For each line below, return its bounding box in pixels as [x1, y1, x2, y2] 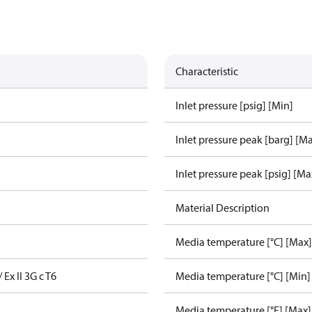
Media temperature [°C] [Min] [175, 269, 311, 283]
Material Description [175, 201, 270, 214]
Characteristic [175, 64, 238, 78]
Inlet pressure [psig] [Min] [175, 98, 293, 112]
